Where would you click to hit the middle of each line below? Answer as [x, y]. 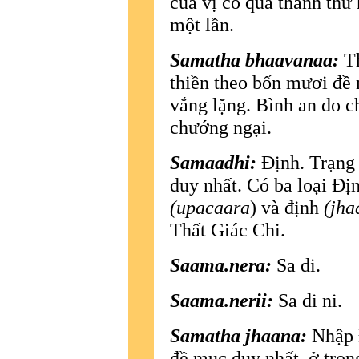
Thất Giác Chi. [228, 229]
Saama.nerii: [224, 300]
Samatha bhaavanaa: [254, 59]
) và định [287, 207]
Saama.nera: [221, 264]
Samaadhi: [213, 162]
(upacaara [210, 207]
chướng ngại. [221, 127]
